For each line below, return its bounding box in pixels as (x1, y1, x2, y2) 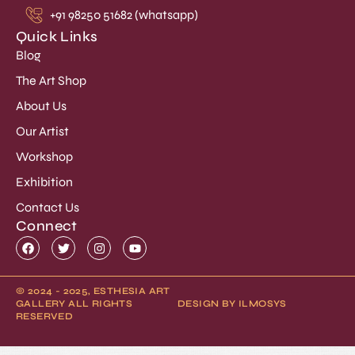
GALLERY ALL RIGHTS (16, 298, 133, 310)
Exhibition (16, 174, 73, 190)
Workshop (16, 149, 73, 165)
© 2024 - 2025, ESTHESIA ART (16, 285, 170, 297)
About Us (16, 98, 67, 114)
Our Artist (16, 124, 69, 139)
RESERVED (16, 311, 74, 323)
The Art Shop (16, 73, 86, 89)
